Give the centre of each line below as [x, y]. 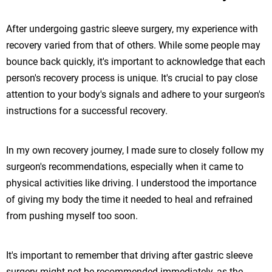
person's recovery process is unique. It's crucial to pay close [132, 78]
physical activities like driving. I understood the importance [131, 183]
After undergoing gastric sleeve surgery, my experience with [132, 29]
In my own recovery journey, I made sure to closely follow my [135, 150]
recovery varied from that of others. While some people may [133, 45]
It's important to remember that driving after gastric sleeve [129, 255]
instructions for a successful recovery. [87, 110]
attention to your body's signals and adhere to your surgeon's [135, 94]
